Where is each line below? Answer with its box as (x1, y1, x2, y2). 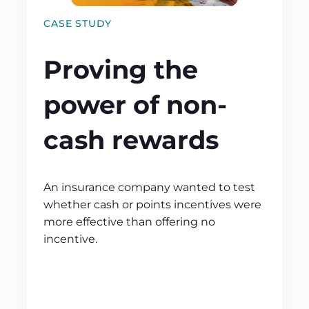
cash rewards (43, 124, 219, 155)
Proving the (43, 54, 199, 85)
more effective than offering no (43, 215, 216, 229)
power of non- (43, 89, 228, 120)
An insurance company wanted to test (43, 181, 256, 195)
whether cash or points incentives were (43, 198, 262, 212)
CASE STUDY (43, 17, 112, 30)
